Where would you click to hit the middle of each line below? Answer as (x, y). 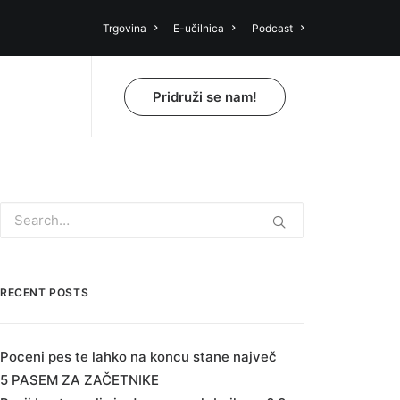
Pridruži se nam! (205, 96)
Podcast (272, 28)
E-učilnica (199, 28)
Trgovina (124, 28)
